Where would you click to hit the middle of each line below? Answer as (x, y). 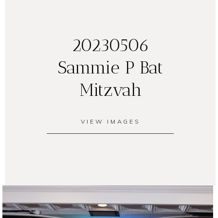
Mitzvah (110, 90)
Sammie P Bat (110, 67)
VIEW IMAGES (110, 122)
